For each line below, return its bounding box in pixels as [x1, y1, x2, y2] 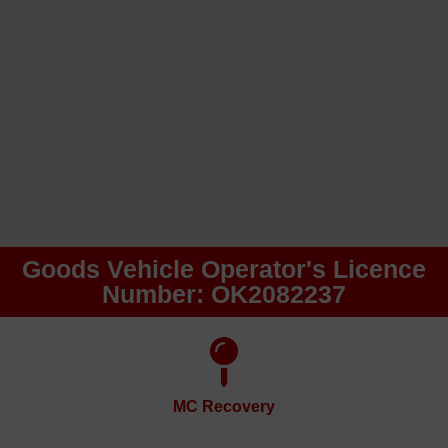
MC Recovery [173, 398, 275, 416]
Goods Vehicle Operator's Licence [22, 255, 426, 284]
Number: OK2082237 [102, 280, 346, 309]
